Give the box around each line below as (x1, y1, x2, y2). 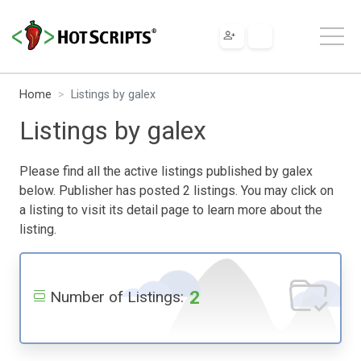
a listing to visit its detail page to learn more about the (19, 201, 322, 218)
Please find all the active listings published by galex (19, 163, 313, 179)
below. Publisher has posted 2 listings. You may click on (19, 182, 334, 198)
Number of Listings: (50, 287, 184, 306)
